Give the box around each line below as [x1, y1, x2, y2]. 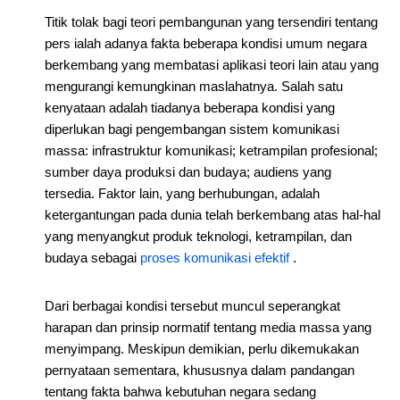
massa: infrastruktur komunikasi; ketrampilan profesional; [45, 143, 378, 158]
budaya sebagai [45, 250, 140, 265]
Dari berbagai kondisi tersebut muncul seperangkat [45, 298, 340, 313]
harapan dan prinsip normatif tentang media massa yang [45, 320, 371, 335]
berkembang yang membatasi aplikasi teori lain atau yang [45, 57, 379, 72]
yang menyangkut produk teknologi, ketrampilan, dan [45, 229, 352, 244]
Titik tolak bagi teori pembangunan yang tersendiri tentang [45, 14, 378, 29]
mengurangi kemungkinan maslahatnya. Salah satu [45, 79, 343, 94]
